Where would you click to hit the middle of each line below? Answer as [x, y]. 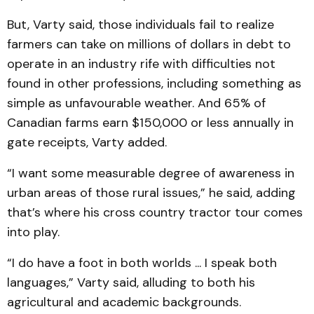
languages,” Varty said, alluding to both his [131, 282]
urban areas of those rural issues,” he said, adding [151, 193]
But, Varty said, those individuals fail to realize [141, 25]
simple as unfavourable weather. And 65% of [136, 103]
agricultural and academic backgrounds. [124, 302]
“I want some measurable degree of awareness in [151, 173]
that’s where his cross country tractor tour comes [155, 212]
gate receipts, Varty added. [87, 142]
